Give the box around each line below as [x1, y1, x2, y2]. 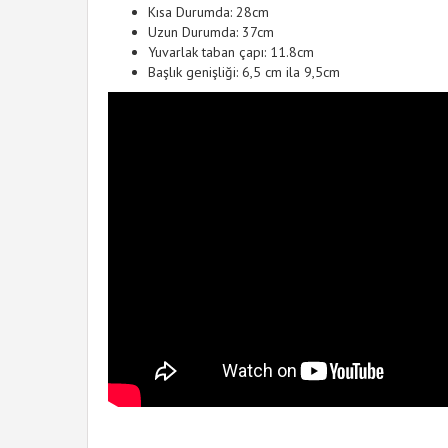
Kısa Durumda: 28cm [148, 3, 269, 21]
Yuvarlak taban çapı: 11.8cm [148, 43, 314, 61]
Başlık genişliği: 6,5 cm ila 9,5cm [148, 63, 340, 81]
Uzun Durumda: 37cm [148, 23, 274, 41]
